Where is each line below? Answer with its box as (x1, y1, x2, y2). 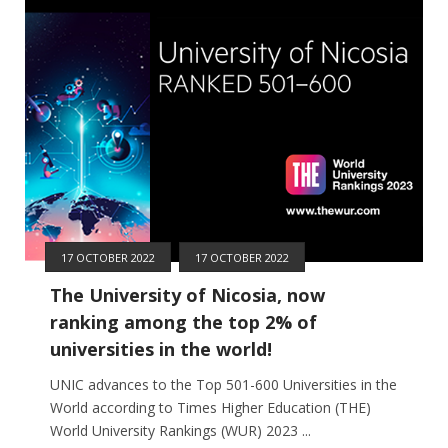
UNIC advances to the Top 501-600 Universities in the (50, 374, 397, 394)
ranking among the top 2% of (50, 309, 317, 334)
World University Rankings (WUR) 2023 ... (50, 420, 311, 440)
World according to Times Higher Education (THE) (50, 397, 371, 417)
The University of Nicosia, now (50, 282, 325, 307)
